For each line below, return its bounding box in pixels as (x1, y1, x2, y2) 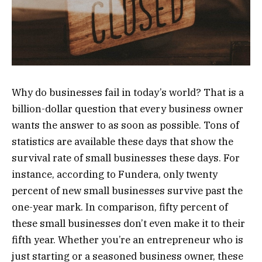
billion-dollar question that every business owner (12, 102, 243, 115)
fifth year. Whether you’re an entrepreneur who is (12, 233, 243, 246)
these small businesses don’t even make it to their (12, 216, 245, 230)
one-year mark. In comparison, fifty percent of (12, 200, 228, 213)
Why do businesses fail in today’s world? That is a (12, 85, 244, 99)
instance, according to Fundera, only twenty (12, 167, 218, 181)
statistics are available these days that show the (12, 135, 233, 148)
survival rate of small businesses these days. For (12, 151, 240, 164)
